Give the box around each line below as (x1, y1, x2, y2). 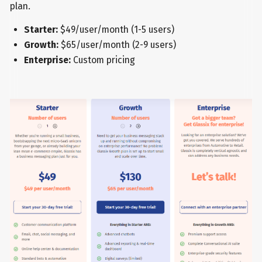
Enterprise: (23, 54, 71, 65)
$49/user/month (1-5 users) (60, 23, 174, 35)
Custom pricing (70, 54, 135, 65)
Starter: (23, 23, 60, 35)
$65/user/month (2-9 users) (60, 39, 176, 50)
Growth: (23, 39, 61, 50)
